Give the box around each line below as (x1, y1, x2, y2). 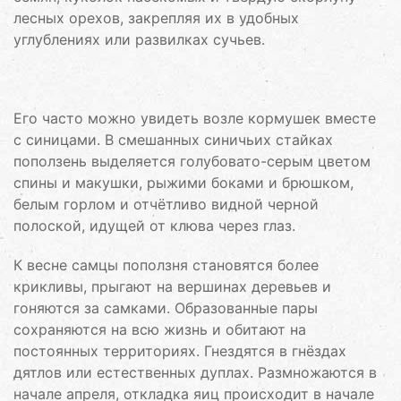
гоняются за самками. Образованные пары (13, 299, 318, 317)
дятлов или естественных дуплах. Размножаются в (13, 363, 377, 381)
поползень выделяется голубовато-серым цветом (13, 152, 371, 170)
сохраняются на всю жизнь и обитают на (13, 320, 306, 338)
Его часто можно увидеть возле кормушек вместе (13, 109, 376, 127)
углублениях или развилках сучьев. (13, 30, 265, 48)
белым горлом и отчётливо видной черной (13, 195, 319, 213)
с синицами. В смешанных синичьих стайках (13, 131, 333, 149)
